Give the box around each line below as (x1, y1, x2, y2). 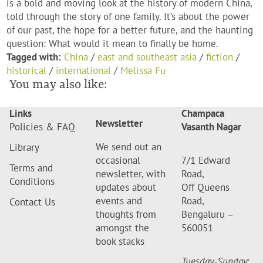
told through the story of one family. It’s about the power (6, 10, 250, 23)
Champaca (181, 107, 225, 120)
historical (6, 64, 47, 77)
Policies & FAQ (9, 120, 75, 134)
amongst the (95, 221, 149, 235)
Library (9, 141, 39, 154)
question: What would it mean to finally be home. (6, 37, 219, 50)
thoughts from (95, 208, 156, 221)
